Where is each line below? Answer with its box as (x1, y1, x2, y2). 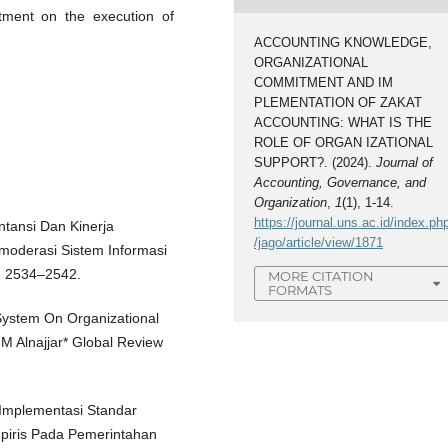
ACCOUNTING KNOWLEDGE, (254, 34, 433, 50)
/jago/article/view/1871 (254, 234, 384, 250)
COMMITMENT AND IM (254, 74, 394, 90)
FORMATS (268, 282, 333, 299)
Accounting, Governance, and (254, 174, 427, 190)
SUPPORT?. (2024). (254, 154, 377, 170)
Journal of (376, 154, 434, 170)
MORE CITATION (268, 268, 375, 285)
